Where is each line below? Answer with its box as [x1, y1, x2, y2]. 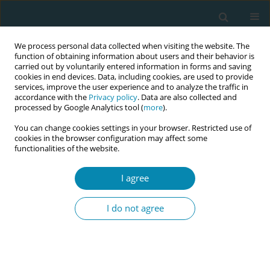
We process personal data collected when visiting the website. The [14, 41, 250, 51]
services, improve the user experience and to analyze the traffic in [14, 82, 248, 92]
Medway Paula [66, 218, 118, 228]
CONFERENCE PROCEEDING [9, 167, 108, 178]
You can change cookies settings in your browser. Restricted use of [14, 123, 251, 133]
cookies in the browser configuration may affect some [14, 133, 207, 143]
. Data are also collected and [137, 92, 237, 102]
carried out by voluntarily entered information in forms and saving [14, 61, 251, 72]
